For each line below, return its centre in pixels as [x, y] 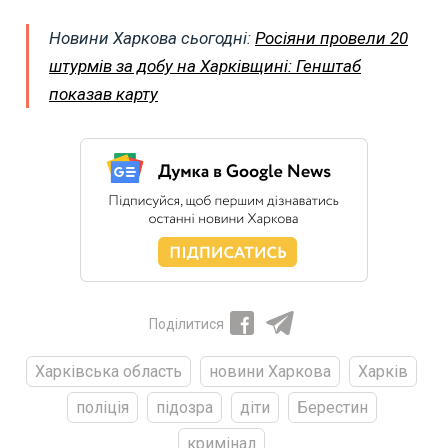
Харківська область [108, 372]
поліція [102, 408]
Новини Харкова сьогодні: [152, 38]
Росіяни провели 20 [331, 38]
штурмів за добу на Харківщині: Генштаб [205, 66]
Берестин [332, 408]
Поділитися [186, 324]
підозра [184, 408]
